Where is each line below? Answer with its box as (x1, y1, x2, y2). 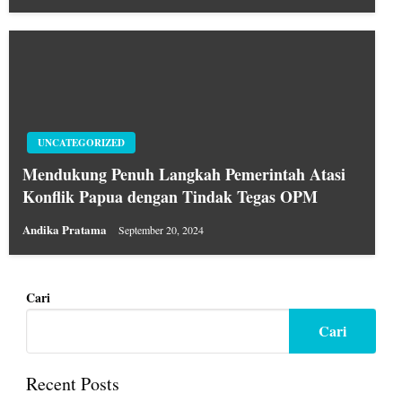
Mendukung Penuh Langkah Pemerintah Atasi (22, 162, 345, 186)
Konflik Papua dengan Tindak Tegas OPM (22, 185, 318, 208)
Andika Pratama (22, 221, 109, 239)
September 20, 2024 (118, 223, 204, 238)
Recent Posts (25, 371, 119, 397)
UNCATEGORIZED (38, 135, 125, 150)
